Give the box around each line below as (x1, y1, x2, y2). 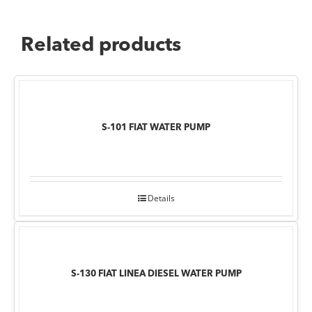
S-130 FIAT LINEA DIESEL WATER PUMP (70, 269, 242, 279)
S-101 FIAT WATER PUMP (102, 123, 210, 132)
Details (147, 192, 175, 204)
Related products (21, 36, 181, 56)
